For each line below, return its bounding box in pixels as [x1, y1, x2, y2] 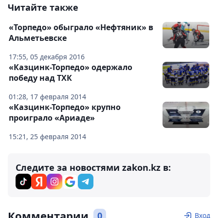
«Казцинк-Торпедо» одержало [9, 62, 132, 73]
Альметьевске [9, 33, 67, 44]
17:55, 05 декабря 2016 [9, 52, 85, 62]
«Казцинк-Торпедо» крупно [9, 102, 121, 113]
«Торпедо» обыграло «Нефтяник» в [9, 22, 153, 33]
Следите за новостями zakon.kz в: [16, 162, 171, 174]
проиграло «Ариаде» [9, 112, 95, 124]
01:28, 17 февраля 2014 [9, 92, 86, 102]
